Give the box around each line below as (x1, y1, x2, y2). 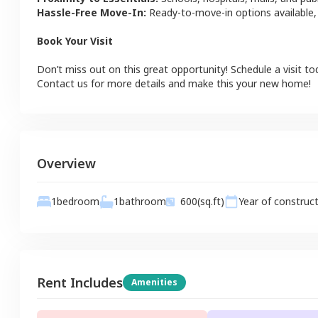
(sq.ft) (197, 194, 224, 209)
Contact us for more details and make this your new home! (37, 77, 311, 90)
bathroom (119, 194, 166, 209)
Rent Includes (37, 273, 123, 291)
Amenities (131, 275, 177, 288)
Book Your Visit (37, 34, 113, 48)
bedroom (57, 194, 99, 209)
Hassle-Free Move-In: (37, 6, 146, 19)
